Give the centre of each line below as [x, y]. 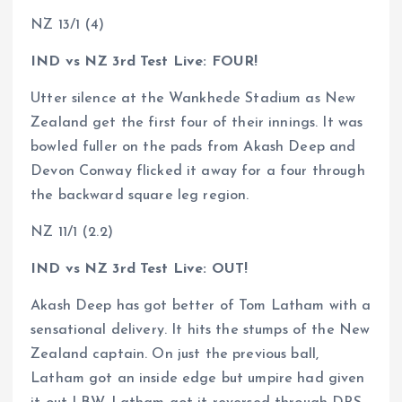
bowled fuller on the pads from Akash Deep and [193, 148]
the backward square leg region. [142, 196]
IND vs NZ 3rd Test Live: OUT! [140, 270]
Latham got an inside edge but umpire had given [198, 379]
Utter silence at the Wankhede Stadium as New [193, 99]
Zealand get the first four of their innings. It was [197, 123]
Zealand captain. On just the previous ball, [175, 355]
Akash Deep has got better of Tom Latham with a [201, 306]
